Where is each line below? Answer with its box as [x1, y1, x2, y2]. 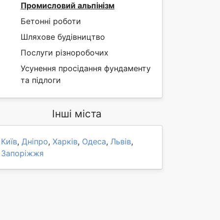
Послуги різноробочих [21, 48, 109, 57]
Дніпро [22, 137, 48, 146]
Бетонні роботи [21, 16, 81, 26]
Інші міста [52, 108, 102, 120]
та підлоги [21, 75, 61, 85]
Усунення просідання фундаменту [21, 63, 151, 73]
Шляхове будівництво [21, 32, 105, 42]
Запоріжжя [1, 148, 44, 158]
